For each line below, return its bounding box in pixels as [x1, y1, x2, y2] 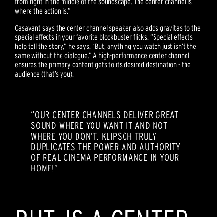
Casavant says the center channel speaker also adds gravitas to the [15, 23, 201, 32]
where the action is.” [15, 6, 71, 15]
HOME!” [31, 162, 58, 173]
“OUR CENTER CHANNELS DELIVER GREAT [31, 109, 179, 120]
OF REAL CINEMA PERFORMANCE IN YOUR [31, 152, 180, 163]
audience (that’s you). [15, 69, 74, 78]
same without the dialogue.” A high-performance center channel [15, 50, 190, 60]
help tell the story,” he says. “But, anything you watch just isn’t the [15, 41, 197, 50]
